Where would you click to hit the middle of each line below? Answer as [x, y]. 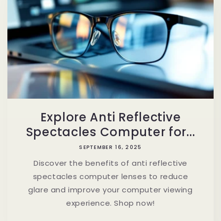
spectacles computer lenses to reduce [110, 176]
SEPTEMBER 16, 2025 [110, 147]
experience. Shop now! [110, 203]
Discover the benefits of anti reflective [110, 163]
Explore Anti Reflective [110, 117]
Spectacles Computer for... [110, 132]
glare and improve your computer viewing [110, 189]
